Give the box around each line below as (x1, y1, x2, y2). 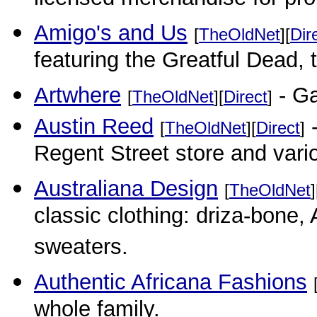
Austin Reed (34, 114, 154, 139)
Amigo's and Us (34, 21, 188, 45)
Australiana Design (34, 176, 218, 201)
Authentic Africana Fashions (34, 270, 307, 294)
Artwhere (34, 83, 121, 108)
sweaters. (34, 234, 128, 264)
